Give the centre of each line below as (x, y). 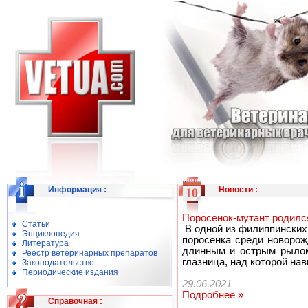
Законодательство (58, 263)
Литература (45, 243)
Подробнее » (212, 295)
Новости (235, 190)
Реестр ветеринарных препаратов (90, 253)
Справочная (73, 301)
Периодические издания (70, 272)
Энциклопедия (51, 234)
